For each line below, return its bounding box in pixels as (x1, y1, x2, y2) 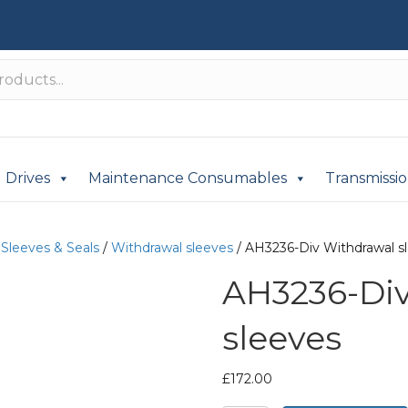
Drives (5, 169, 50, 187)
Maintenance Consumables (88, 169, 287, 187)
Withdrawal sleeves (111, 240, 233, 256)
